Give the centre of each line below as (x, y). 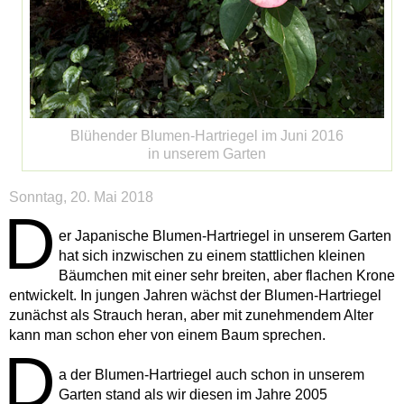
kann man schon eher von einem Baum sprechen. (167, 335)
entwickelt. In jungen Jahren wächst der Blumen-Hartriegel (195, 295)
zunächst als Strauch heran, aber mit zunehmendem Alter (191, 315)
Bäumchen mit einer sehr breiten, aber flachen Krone (227, 275)
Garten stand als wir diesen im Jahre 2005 (193, 394)
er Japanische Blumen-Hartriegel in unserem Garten (225, 235)
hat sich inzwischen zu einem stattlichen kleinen (212, 255)
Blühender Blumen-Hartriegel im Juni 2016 (207, 135)
